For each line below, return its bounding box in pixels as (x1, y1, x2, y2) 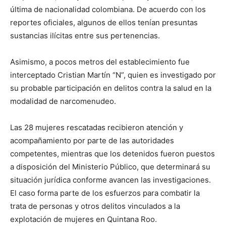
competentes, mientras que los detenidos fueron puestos (10, 149, 215, 159)
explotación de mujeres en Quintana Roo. (10, 214, 157, 224)
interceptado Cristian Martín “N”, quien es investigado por (10, 70, 216, 80)
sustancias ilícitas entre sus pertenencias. (10, 31, 160, 41)
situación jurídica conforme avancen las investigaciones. (10, 175, 211, 185)
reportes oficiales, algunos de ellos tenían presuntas (10, 18, 198, 28)
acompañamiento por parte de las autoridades (10, 136, 174, 146)
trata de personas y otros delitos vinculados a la (10, 201, 180, 211)
